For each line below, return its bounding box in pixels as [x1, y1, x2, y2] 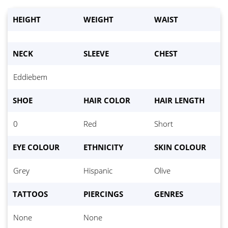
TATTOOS [13, 189, 48, 199]
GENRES [154, 189, 183, 199]
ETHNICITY [83, 142, 123, 153]
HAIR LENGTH [154, 96, 205, 106]
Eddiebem [13, 72, 47, 82]
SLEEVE [83, 49, 109, 59]
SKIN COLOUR [154, 142, 206, 153]
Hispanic [83, 166, 112, 176]
